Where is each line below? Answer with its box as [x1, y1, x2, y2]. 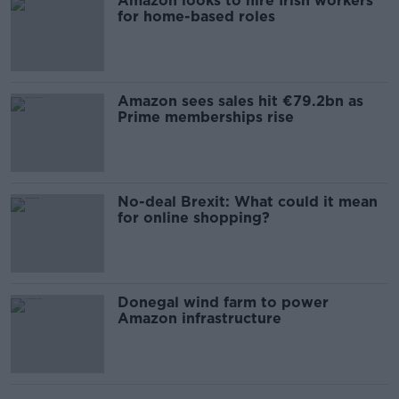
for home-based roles [118, 8, 275, 25]
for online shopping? [118, 209, 270, 226]
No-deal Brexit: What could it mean [118, 193, 378, 210]
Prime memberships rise [118, 109, 294, 126]
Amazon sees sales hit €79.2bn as [118, 93, 363, 110]
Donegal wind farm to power [118, 294, 329, 311]
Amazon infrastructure [118, 310, 281, 327]
